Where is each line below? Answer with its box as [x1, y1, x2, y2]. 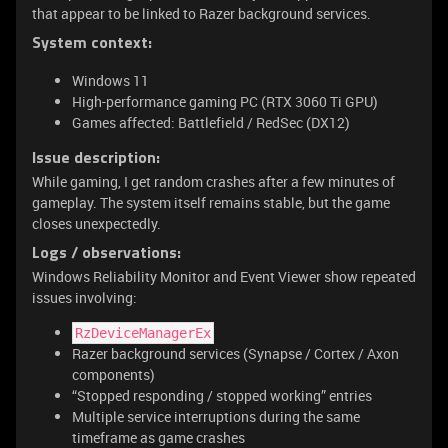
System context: [32, 36, 152, 52]
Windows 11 [72, 71, 149, 90]
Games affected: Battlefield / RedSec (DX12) [72, 113, 350, 132]
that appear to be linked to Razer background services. [32, 4, 371, 23]
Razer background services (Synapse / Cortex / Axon [72, 344, 399, 363]
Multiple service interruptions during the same [72, 407, 360, 426]
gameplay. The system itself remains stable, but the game [32, 193, 390, 212]
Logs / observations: [32, 246, 181, 262]
